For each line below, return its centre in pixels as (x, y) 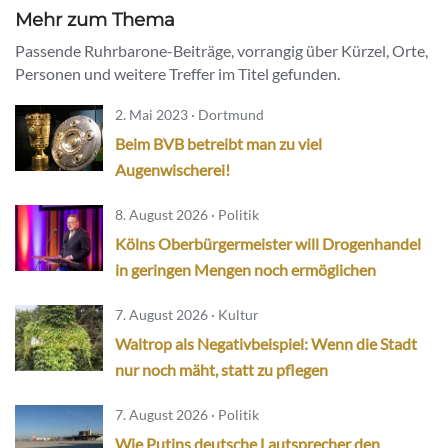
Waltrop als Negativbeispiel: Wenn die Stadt (266, 343)
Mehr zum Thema (95, 19)
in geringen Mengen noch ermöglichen (245, 269)
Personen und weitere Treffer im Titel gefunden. (177, 73)
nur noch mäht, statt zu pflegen (221, 369)
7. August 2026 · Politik (187, 414)
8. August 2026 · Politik (187, 214)
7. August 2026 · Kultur (187, 314)
